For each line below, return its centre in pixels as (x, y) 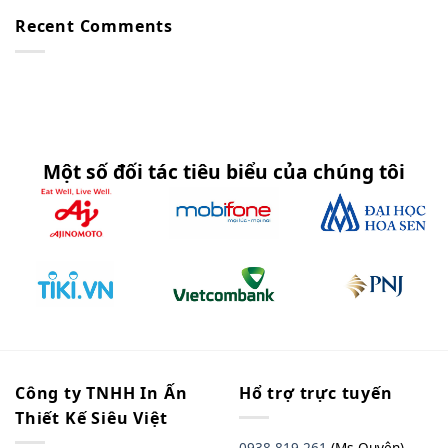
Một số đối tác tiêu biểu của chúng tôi (224, 171)
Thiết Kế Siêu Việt (91, 417)
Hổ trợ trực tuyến (316, 392)
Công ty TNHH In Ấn (101, 392)
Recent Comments (94, 26)
